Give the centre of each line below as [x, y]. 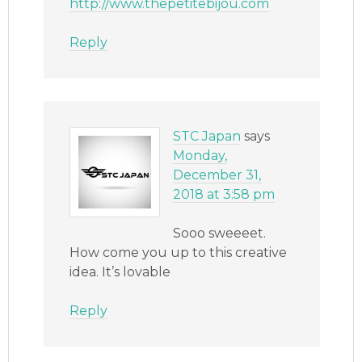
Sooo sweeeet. [220, 233]
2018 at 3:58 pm [224, 194]
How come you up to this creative [179, 252]
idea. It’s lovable [120, 271]
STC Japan [207, 136]
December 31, [217, 175]
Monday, [200, 155]
